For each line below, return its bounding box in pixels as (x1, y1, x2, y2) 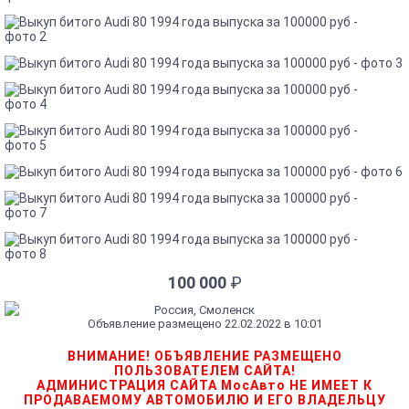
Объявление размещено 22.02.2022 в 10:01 (87, 317, 322, 331)
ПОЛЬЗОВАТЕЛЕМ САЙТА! (113, 363, 296, 379)
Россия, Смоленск (154, 303, 255, 318)
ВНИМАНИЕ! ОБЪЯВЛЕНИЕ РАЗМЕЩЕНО (67, 349, 342, 364)
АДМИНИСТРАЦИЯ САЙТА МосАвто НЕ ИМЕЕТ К (37, 378, 372, 393)
